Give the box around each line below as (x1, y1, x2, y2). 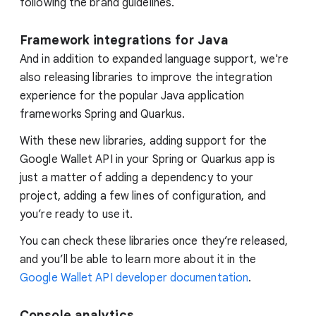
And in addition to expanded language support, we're (20, 51, 289, 66)
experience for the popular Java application (20, 88, 245, 103)
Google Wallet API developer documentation (20, 270, 249, 285)
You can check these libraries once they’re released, (20, 233, 288, 248)
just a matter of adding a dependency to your (20, 170, 254, 185)
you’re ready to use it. (20, 207, 133, 221)
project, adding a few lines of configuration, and (20, 188, 266, 203)
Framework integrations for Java (20, 32, 229, 48)
